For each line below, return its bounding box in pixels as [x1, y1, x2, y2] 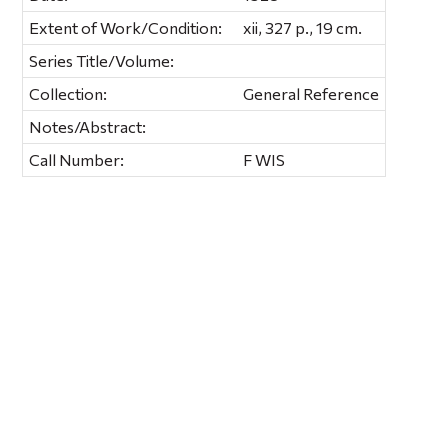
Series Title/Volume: [29, 50, 175, 70]
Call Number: [29, 149, 125, 169]
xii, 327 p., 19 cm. [243, 17, 363, 37]
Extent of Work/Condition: [29, 17, 223, 37]
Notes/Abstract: [29, 116, 147, 136]
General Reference [243, 83, 380, 103]
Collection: [29, 83, 108, 103]
